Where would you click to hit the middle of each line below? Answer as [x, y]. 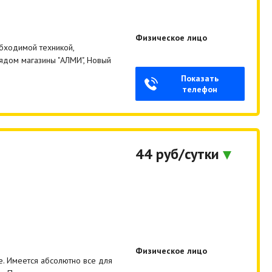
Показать [200, 79]
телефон [200, 90]
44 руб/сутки [179, 154]
